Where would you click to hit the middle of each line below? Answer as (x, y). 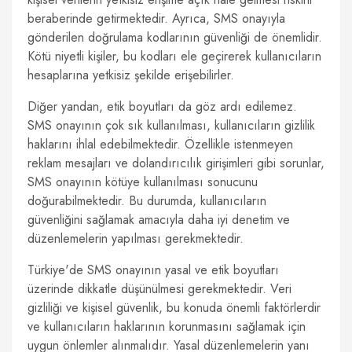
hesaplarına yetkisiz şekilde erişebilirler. (131, 75)
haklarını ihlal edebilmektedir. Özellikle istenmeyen (160, 144)
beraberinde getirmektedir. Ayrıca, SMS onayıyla (156, 18)
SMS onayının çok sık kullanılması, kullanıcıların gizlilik (171, 125)
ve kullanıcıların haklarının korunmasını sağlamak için (167, 326)
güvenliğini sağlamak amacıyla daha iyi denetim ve (159, 220)
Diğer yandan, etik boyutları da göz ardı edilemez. (162, 106)
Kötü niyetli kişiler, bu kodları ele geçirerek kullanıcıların (174, 56)
